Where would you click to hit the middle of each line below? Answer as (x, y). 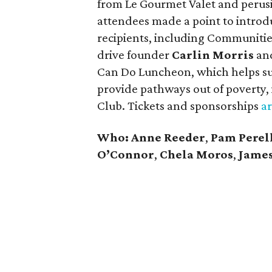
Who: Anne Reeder (151, 137)
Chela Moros (196, 154)
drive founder (134, 55)
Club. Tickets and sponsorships (179, 106)
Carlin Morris (214, 55)
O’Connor (126, 154)
